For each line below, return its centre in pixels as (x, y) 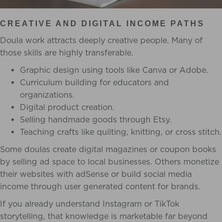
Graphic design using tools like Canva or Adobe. (114, 70)
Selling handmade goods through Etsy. (96, 119)
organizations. (47, 95)
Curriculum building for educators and (94, 82)
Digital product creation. (67, 107)
